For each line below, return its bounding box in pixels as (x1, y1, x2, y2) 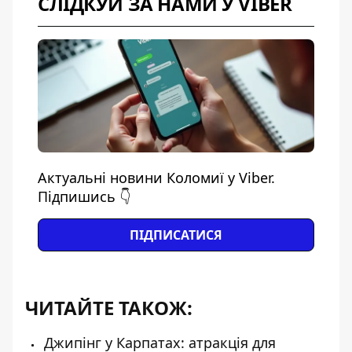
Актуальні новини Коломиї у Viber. (38, 168, 275, 187)
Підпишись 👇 (38, 187, 130, 206)
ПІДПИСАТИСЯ (130, 226, 222, 244)
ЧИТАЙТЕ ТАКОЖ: (25, 295, 192, 321)
